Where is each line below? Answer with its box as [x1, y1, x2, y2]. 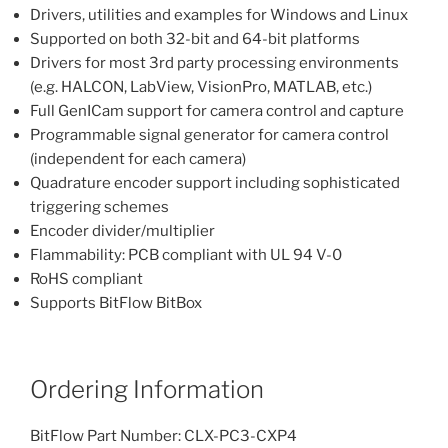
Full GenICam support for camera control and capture [30, 101, 404, 120]
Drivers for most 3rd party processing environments [30, 53, 399, 72]
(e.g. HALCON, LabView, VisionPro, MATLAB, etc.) [30, 77, 372, 96]
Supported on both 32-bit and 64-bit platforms [30, 29, 360, 48]
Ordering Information [30, 375, 264, 405]
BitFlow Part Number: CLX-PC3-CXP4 [30, 427, 297, 446]
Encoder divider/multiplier [30, 221, 215, 240]
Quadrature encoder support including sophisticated [30, 173, 400, 192]
